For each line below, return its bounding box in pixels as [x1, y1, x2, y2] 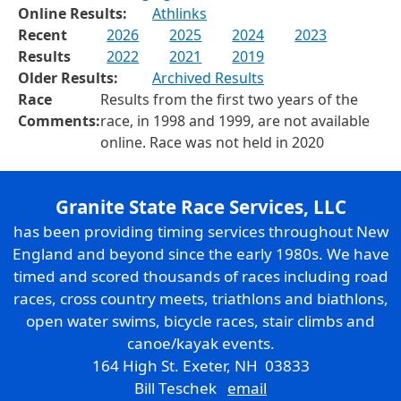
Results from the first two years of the [100, 90, 358, 110]
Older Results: [18, 68, 118, 89]
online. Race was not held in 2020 [100, 132, 324, 153]
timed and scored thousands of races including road [13, 266, 388, 287]
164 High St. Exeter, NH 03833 [91, 355, 310, 377]
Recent [18, 25, 67, 46]
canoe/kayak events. [126, 333, 275, 354]
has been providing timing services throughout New [13, 221, 388, 243]
